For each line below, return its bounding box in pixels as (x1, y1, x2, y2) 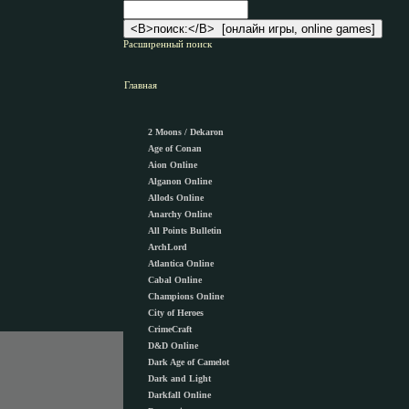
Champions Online (148, 291, 224, 301)
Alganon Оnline (148, 176, 212, 186)
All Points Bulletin (148, 225, 222, 236)
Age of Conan (148, 143, 202, 153)
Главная (124, 79, 157, 90)
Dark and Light (148, 373, 211, 383)
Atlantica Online (148, 258, 214, 268)
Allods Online (148, 193, 204, 203)
